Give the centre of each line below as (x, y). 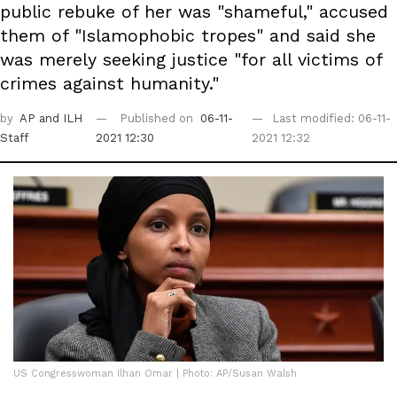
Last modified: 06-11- (331, 119)
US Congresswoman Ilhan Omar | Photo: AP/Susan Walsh (155, 374)
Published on (159, 119)
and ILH (61, 119)
